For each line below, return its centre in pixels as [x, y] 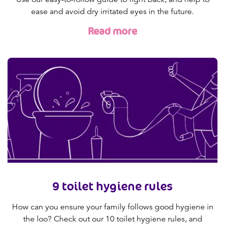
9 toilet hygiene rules [113, 186]
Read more [113, 31]
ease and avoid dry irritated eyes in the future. [113, 11]
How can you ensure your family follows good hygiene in [113, 207]
